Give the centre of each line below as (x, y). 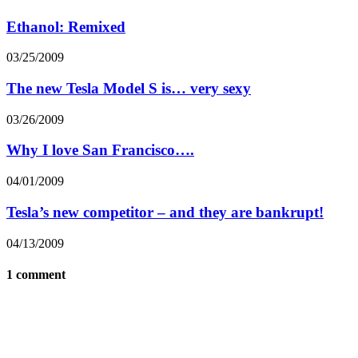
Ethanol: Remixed (66, 26)
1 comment (36, 274)
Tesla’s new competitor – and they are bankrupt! (165, 212)
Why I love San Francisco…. (100, 150)
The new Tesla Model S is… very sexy (129, 88)
